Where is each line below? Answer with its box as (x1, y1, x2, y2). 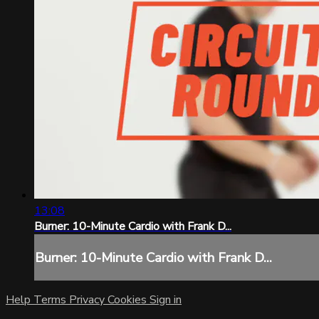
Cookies (108, 292, 150, 308)
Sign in (150, 292, 182, 308)
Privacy (69, 292, 108, 308)
